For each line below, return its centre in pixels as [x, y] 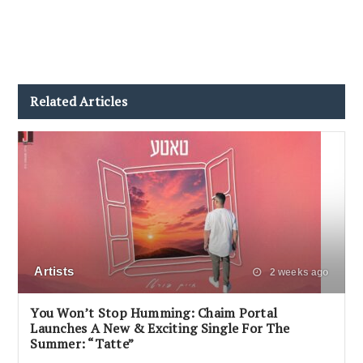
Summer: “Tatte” [82, 344]
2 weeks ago [298, 273]
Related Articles [79, 102]
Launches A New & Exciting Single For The [160, 329]
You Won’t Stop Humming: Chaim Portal [154, 313]
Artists [54, 271]
